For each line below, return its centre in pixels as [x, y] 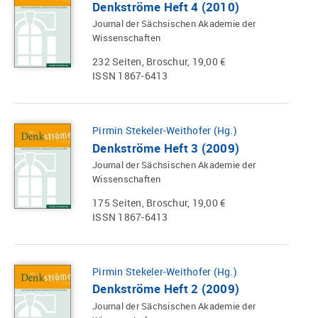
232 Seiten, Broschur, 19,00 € [159, 62]
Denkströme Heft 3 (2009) [166, 148]
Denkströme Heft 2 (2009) [166, 289]
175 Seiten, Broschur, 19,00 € [159, 202]
